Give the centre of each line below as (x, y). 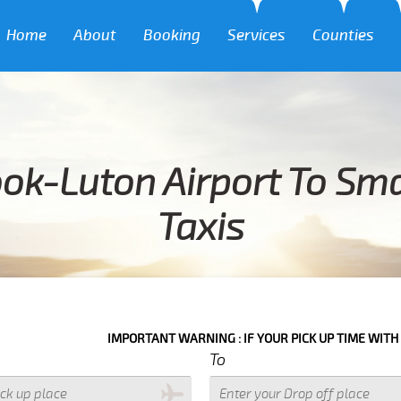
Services (256, 35)
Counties (343, 35)
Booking (172, 35)
